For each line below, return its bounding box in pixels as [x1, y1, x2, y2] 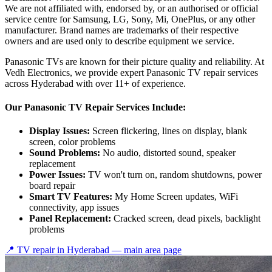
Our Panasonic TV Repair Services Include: [5, 102, 186, 113]
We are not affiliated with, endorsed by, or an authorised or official [5, 2, 258, 13]
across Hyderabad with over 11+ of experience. [5, 78, 186, 89]
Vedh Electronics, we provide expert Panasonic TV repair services [5, 67, 258, 78]
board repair [29, 180, 75, 191]
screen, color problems [29, 137, 115, 148]
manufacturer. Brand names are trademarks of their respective [5, 24, 239, 35]
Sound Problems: [29, 148, 100, 158]
